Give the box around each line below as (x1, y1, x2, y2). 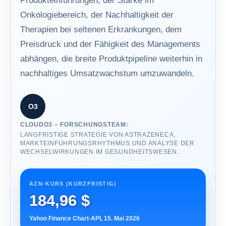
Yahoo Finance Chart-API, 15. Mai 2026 (29, 215, 140, 222)
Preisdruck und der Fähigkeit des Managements (20, 39, 200, 49)
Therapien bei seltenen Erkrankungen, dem (20, 25, 182, 34)
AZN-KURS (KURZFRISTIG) (29, 181, 117, 187)
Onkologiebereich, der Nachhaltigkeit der (20, 10, 174, 20)
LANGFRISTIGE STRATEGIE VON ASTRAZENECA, (20, 131, 176, 138)
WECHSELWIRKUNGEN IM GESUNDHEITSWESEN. (20, 148, 179, 155)
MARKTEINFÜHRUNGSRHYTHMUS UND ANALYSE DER (20, 140, 195, 147)
